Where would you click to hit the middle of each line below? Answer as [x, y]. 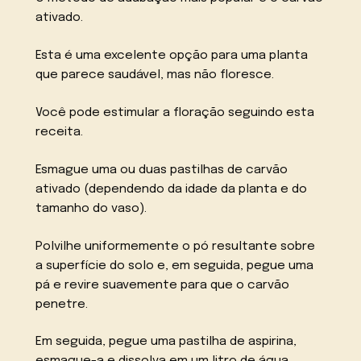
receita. [60, 132]
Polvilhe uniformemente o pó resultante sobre [176, 246]
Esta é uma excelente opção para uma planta [172, 56]
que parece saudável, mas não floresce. [155, 75]
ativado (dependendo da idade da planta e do [172, 189]
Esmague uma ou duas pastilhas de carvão [162, 170]
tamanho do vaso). [91, 208]
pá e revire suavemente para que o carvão [163, 285]
